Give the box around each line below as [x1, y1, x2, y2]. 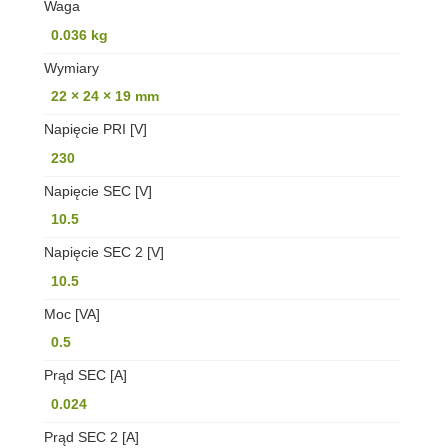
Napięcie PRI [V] [43, 121, 147, 138]
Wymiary [43, 59, 99, 76]
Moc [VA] [43, 305, 100, 322]
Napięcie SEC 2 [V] [43, 244, 164, 261]
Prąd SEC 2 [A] [43, 428, 139, 445]
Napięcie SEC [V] [43, 182, 152, 199]
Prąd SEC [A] [43, 367, 127, 384]
